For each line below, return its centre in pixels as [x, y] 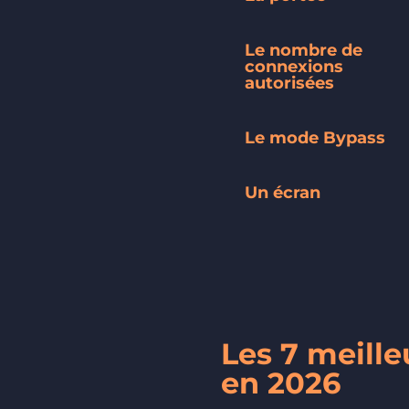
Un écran [283, 192]
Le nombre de [304, 50]
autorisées [289, 83]
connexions [294, 66]
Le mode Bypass [315, 137]
